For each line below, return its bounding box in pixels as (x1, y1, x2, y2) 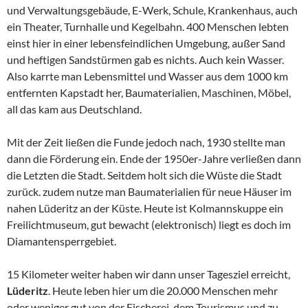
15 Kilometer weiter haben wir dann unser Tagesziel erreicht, (7, 267, 290, 280)
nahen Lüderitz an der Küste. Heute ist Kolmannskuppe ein (7, 201, 283, 214)
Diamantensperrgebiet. (7, 234, 116, 247)
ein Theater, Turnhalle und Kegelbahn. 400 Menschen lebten (7, 20, 289, 33)
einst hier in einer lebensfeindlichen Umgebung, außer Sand (7, 36, 285, 49)
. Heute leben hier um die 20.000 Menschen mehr (48, 284, 278, 297)
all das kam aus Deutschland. (7, 102, 142, 115)
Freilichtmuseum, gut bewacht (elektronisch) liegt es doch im (7, 218, 291, 231)
